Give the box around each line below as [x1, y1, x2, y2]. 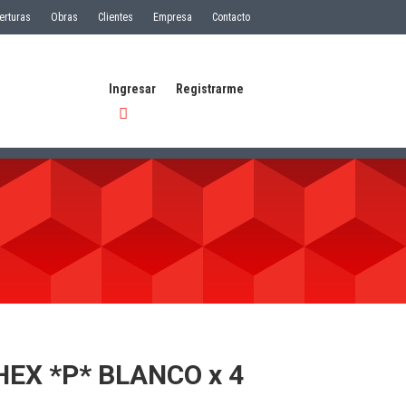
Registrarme [176, 82, 244, 96]
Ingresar [109, 82, 156, 96]
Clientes [98, 11, 133, 24]
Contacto [212, 11, 250, 24]
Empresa [153, 11, 192, 24]
